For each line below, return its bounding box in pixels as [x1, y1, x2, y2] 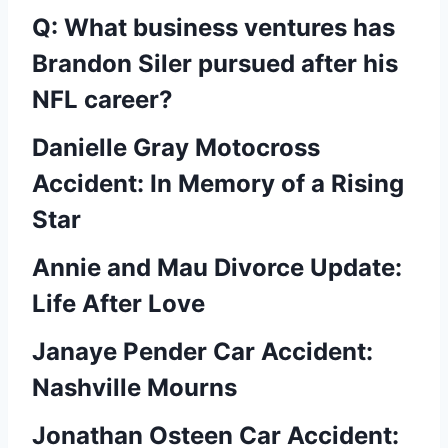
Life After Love [32, 289, 205, 318]
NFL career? [32, 85, 173, 114]
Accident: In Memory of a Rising [32, 169, 404, 198]
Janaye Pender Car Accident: [32, 337, 373, 366]
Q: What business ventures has [32, 13, 395, 42]
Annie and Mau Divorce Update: [32, 253, 402, 282]
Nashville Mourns [32, 373, 237, 402]
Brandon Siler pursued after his [32, 49, 398, 78]
